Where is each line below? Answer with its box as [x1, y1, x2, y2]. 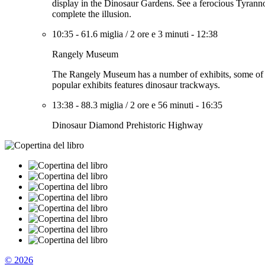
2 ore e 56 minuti [130, 100, 193, 110]
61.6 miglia [81, 29, 123, 39]
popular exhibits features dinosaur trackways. [52, 80, 220, 90]
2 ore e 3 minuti [130, 29, 189, 39]
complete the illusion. [52, 9, 131, 19]
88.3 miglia [81, 100, 123, 110]
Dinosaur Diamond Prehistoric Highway [52, 120, 203, 130]
